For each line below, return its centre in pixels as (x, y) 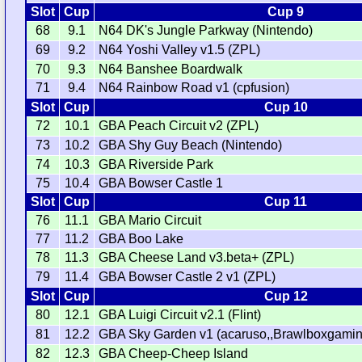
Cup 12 (286, 297)
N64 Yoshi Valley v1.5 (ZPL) (180, 50)
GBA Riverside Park (156, 165)
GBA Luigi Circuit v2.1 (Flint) (180, 315)
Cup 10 (286, 107)
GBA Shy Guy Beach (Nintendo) (191, 145)
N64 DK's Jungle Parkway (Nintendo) (206, 31)
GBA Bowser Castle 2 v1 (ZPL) (187, 277)
